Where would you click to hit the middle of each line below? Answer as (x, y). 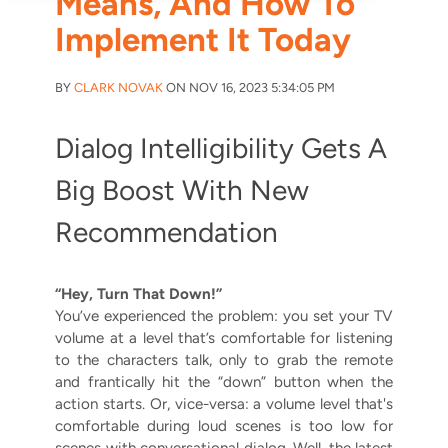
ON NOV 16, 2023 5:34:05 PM (249, 88)
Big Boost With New (182, 190)
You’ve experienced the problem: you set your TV (224, 316)
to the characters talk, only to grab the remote (224, 360)
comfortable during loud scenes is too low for (224, 426)
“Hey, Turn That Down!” (138, 294)
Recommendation (166, 232)
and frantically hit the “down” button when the (224, 382)
